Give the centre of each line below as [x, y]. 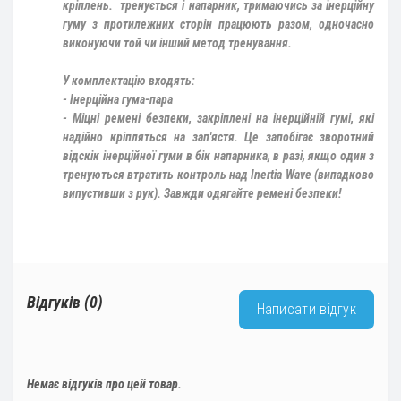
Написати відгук [306, 310]
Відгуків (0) [65, 303]
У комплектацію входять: [129, 81]
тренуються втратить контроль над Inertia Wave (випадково [218, 175]
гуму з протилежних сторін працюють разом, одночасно [218, 25]
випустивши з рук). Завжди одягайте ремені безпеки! [202, 194]
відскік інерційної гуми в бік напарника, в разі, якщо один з [218, 156]
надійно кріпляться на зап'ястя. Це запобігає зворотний [218, 137]
